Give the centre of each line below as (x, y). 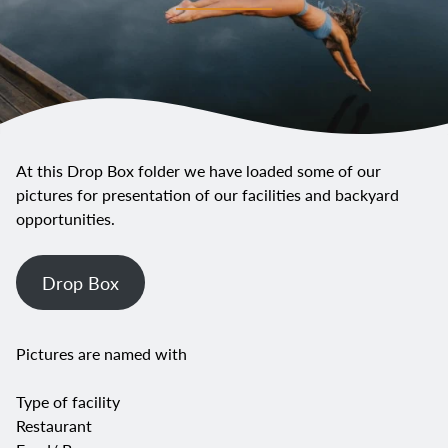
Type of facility (68, 402)
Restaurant (54, 426)
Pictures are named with (101, 354)
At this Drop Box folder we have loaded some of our (198, 171)
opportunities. (65, 219)
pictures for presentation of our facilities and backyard (207, 195)
